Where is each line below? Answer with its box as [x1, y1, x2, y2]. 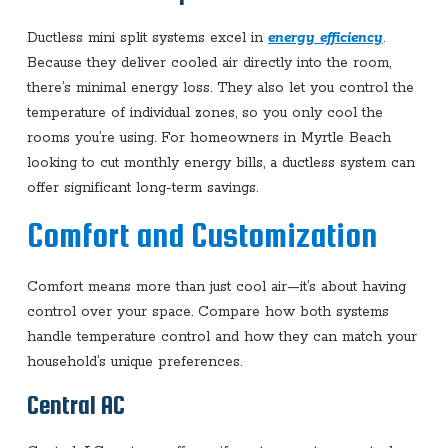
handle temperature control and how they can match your [26, 327, 417, 346]
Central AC [26, 390, 125, 419]
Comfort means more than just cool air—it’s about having [26, 277, 406, 296]
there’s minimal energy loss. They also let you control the [26, 78, 414, 97]
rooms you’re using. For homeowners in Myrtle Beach [26, 128, 391, 147]
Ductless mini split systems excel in [26, 28, 268, 47]
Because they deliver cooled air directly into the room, [26, 53, 391, 72]
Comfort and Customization [26, 216, 377, 254]
